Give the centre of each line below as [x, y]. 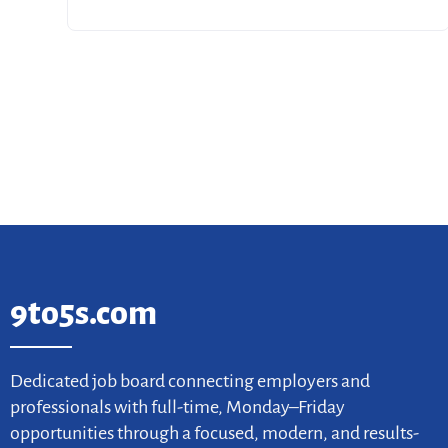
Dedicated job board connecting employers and [190, 381]
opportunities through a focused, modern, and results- [214, 433]
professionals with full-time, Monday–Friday [177, 407]
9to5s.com [83, 313]
